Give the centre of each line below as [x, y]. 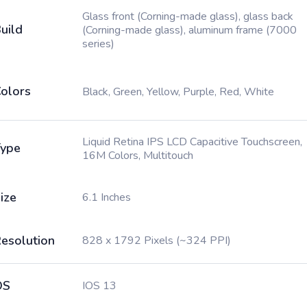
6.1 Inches [107, 197]
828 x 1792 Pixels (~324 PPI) [157, 241]
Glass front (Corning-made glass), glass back [188, 16]
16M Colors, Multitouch [138, 156]
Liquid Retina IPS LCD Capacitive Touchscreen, [192, 142]
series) [98, 44]
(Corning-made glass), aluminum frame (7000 [189, 30]
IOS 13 [99, 286]
